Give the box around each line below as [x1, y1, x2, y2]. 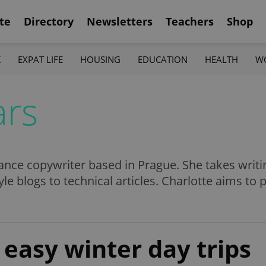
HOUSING [80, 53, 121, 65]
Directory [24, 14, 74, 28]
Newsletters [87, 14, 153, 28]
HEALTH [205, 53, 239, 65]
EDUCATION [138, 53, 188, 65]
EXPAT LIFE [17, 53, 63, 65]
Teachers [166, 14, 214, 28]
